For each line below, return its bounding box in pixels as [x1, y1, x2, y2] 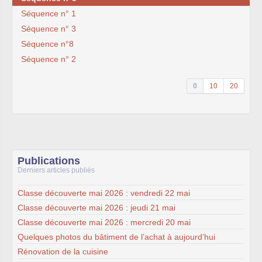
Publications [18, 155, 80, 167]
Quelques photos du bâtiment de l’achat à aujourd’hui [18, 232, 215, 242]
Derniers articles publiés [18, 166, 95, 174]
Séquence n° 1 [21, 9, 76, 18]
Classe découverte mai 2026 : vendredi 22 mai [18, 188, 190, 198]
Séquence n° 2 [21, 54, 76, 64]
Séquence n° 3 [21, 24, 76, 33]
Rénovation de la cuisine [18, 246, 108, 256]
